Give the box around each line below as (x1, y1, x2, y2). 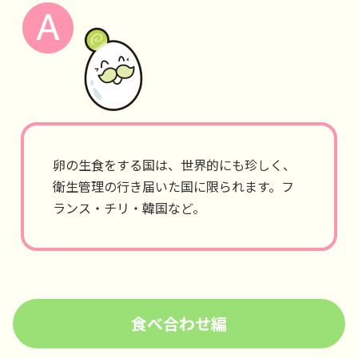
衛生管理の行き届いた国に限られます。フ (53, 177, 294, 196)
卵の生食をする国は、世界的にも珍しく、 (53, 155, 296, 174)
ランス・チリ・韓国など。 (53, 198, 205, 217)
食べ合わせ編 (131, 312, 227, 335)
